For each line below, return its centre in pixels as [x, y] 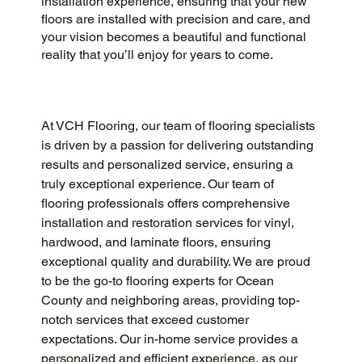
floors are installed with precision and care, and [175, 19]
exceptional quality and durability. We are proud [177, 261]
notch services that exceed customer [146, 319]
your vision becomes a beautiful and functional [173, 36]
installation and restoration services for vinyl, [169, 222]
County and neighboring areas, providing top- [170, 300]
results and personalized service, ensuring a [168, 164]
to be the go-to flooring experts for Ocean [159, 280]
